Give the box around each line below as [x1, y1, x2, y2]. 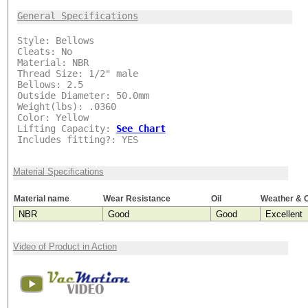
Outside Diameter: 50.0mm [16, 89, 149, 101]
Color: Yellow [16, 111, 89, 123]
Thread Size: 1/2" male [16, 67, 138, 79]
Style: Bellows [16, 34, 94, 46]
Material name [13, 193, 69, 203]
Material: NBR [16, 56, 89, 68]
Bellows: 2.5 [16, 78, 83, 90]
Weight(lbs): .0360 [16, 100, 116, 112]
